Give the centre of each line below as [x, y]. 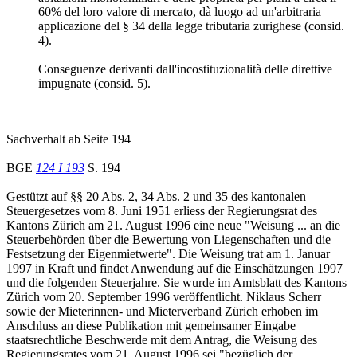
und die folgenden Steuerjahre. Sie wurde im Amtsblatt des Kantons [177, 282]
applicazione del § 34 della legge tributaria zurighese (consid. [191, 25]
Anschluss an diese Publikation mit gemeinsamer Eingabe [151, 325]
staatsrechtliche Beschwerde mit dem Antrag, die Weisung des [162, 339]
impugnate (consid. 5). [94, 83]
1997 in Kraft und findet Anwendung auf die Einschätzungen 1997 [175, 268]
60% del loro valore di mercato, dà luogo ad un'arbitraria [180, 11]
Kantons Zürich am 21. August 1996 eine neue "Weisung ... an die [173, 225]
